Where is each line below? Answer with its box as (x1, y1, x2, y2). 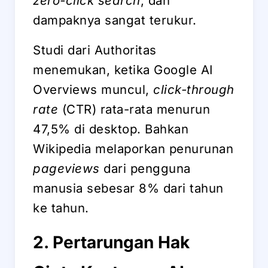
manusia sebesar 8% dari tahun (33, 180, 224, 196)
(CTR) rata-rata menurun (58, 101, 210, 117)
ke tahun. (33, 200, 89, 215)
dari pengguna (99, 160, 191, 176)
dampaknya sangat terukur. (33, 13, 197, 28)
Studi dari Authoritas (33, 42, 157, 57)
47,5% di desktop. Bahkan (33, 121, 188, 136)
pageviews (33, 160, 100, 176)
